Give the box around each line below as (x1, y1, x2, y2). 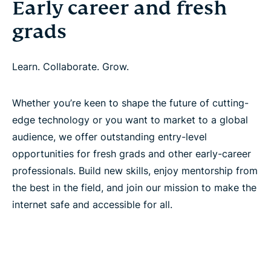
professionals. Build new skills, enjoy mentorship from (12, 165, 258, 177)
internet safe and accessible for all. (12, 198, 172, 211)
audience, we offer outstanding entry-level (12, 131, 207, 143)
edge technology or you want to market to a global (12, 114, 248, 126)
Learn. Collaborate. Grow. (12, 60, 129, 73)
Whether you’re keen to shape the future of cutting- (12, 97, 249, 109)
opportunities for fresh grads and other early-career (12, 148, 251, 160)
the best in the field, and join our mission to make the (12, 181, 256, 194)
